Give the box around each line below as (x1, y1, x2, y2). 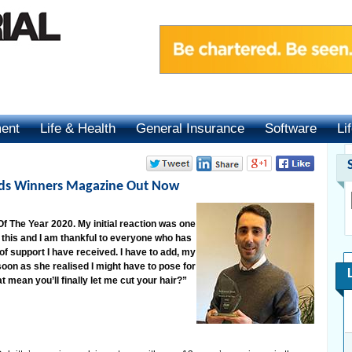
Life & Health (40, 121, 115, 136)
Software (265, 121, 317, 136)
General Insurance (136, 121, 244, 136)
